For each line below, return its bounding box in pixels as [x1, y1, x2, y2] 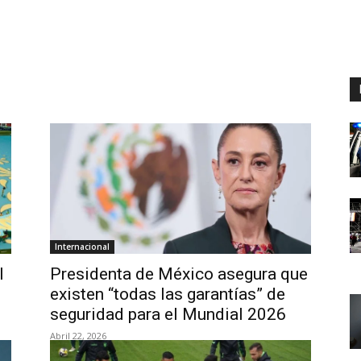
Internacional [55, 241, 110, 252]
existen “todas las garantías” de [50, 284, 285, 304]
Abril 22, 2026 [50, 330, 106, 342]
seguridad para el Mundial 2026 [50, 305, 286, 324]
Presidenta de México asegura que [50, 264, 308, 284]
